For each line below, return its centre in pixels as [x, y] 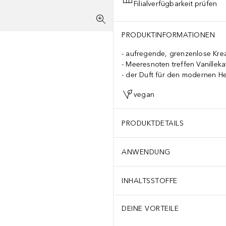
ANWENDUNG [146, 152]
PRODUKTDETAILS [153, 123]
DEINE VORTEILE [150, 209]
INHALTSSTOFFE [150, 181]
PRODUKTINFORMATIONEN [168, 35]
